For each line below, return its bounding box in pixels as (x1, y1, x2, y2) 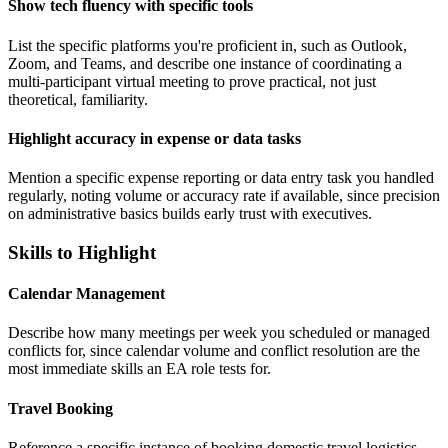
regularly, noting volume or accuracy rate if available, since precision (8, 187, 440, 205)
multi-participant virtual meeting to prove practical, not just (8, 72, 376, 90)
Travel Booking (8, 399, 113, 417)
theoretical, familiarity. (8, 90, 148, 108)
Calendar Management (8, 285, 165, 303)
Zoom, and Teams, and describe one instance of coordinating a (8, 54, 402, 72)
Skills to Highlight (8, 241, 156, 263)
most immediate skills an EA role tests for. (8, 360, 271, 378)
